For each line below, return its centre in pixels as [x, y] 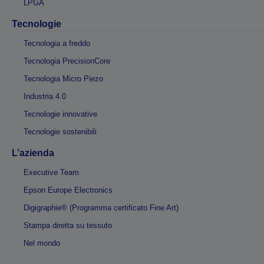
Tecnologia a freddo [57, 43]
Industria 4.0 [45, 96]
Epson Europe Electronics [68, 190]
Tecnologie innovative [60, 114]
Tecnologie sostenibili [60, 131]
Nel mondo [42, 243]
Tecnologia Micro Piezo [63, 78]
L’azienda [33, 153]
